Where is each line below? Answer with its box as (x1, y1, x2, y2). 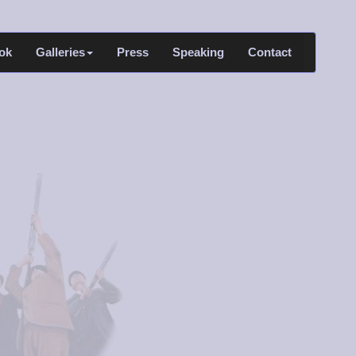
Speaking (172, 45, 224, 59)
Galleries (36, 45, 85, 59)
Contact (248, 45, 292, 59)
